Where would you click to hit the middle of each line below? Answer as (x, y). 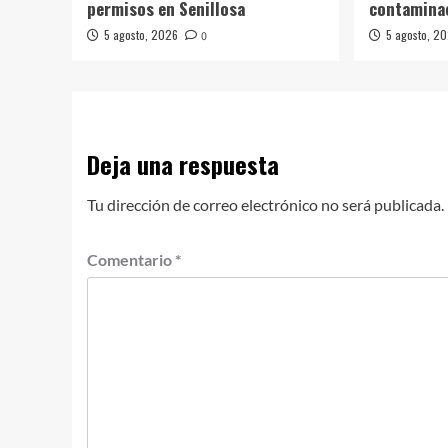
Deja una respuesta (183, 163)
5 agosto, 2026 (141, 34)
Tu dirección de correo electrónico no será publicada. (265, 204)
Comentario (131, 259)
